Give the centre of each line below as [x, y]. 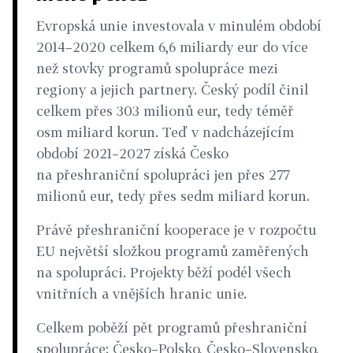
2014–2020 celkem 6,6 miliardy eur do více [172, 47]
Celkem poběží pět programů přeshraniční [172, 327]
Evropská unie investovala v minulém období [179, 26]
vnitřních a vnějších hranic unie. [141, 294]
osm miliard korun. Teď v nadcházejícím [165, 132]
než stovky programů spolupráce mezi [157, 68]
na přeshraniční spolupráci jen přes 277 [163, 175]
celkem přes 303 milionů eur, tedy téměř [165, 111]
